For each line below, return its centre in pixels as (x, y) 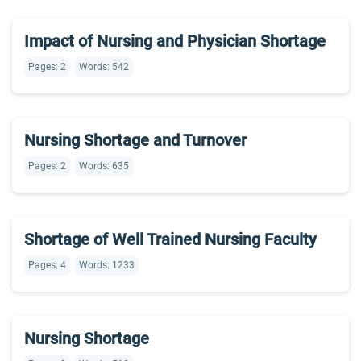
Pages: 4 (47, 265)
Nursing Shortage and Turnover (135, 140)
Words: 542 (104, 67)
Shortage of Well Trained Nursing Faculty (170, 239)
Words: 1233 (107, 265)
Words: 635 (104, 166)
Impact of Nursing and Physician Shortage (175, 41)
